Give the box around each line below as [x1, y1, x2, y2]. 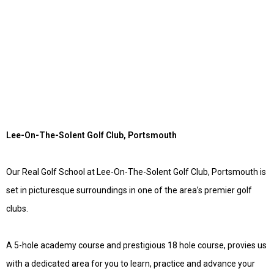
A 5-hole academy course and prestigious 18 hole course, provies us [6, 240, 267, 250]
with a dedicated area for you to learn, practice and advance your [6, 259, 255, 268]
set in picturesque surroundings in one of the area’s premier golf [6, 185, 252, 195]
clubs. [6, 204, 28, 213]
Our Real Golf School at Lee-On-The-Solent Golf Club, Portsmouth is [6, 167, 266, 177]
